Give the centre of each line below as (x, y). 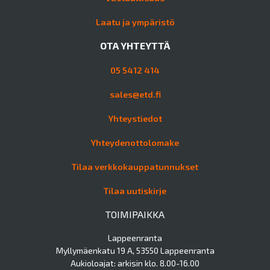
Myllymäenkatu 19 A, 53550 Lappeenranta (135, 250)
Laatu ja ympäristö (135, 22)
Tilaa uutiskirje (135, 190)
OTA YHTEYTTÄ (135, 45)
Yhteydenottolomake (135, 142)
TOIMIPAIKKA (135, 214)
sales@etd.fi (135, 94)
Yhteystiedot (135, 118)
